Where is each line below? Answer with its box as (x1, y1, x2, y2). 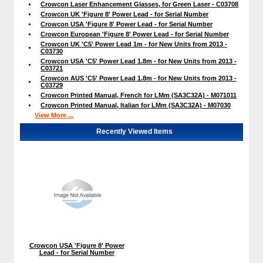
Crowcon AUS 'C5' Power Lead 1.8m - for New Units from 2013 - (41, 75, 237, 82)
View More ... (35, 112, 73, 119)
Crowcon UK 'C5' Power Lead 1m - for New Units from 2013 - (41, 41, 227, 48)
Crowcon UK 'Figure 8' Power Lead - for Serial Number (41, 11, 208, 18)
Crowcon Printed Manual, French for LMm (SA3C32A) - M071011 (41, 92, 237, 99)
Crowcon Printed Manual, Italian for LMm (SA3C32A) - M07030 (41, 102, 231, 109)
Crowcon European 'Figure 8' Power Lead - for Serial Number (41, 31, 229, 38)
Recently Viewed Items (96, 127, 173, 136)
